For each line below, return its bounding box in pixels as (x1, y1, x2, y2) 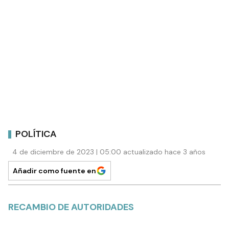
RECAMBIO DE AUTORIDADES (8, 201, 134, 214)
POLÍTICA (15, 127, 57, 140)
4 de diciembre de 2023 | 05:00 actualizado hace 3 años (12, 147, 205, 157)
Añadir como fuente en (13, 166, 96, 176)
